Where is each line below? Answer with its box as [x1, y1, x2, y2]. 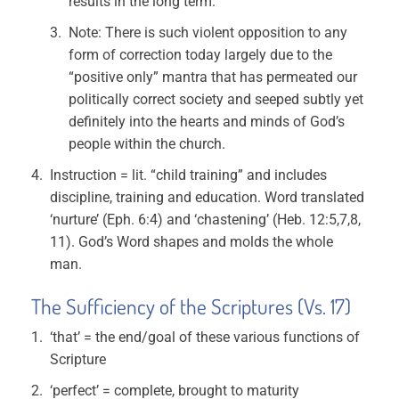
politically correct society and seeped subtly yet [69, 91, 364, 108]
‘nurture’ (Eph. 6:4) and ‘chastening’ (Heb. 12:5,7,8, [50, 211, 362, 228]
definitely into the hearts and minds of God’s [69, 113, 346, 130]
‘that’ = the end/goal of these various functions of [50, 329, 361, 346]
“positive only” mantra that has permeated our [69, 69, 358, 85]
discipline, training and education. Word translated [50, 189, 365, 206]
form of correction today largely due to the [69, 46, 333, 63]
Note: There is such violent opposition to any [69, 24, 348, 41]
